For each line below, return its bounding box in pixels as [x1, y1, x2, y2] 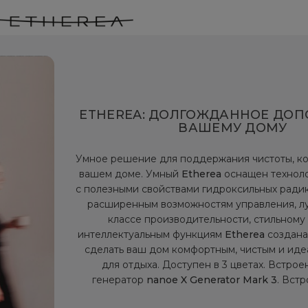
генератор [92, 273, 146, 286]
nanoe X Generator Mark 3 [146, 273, 277, 286]
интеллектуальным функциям [78, 228, 225, 241]
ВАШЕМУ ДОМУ [178, 120, 287, 135]
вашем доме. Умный [79, 167, 181, 180]
